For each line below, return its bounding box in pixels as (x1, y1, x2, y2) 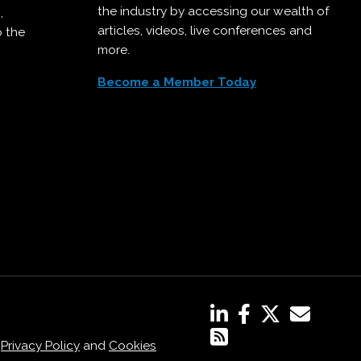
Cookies (108, 338, 156, 353)
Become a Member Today (97, 74, 256, 89)
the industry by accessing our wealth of (97, 3, 329, 19)
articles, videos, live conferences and (97, 23, 312, 38)
